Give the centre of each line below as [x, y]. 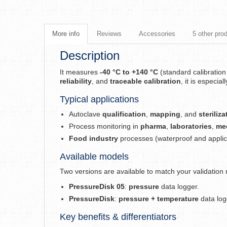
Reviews [109, 34]
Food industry [93, 138]
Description [90, 55]
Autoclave [86, 114]
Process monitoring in [105, 126]
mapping [165, 114]
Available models [94, 157]
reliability [76, 81]
